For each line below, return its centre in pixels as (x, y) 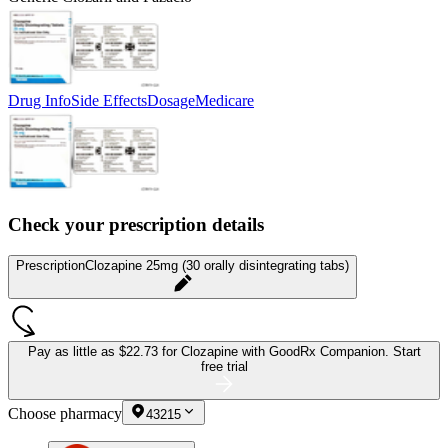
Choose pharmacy (65, 414)
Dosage (171, 100)
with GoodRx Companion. (317, 352)
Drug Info (39, 100)
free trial (224, 367)
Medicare (224, 100)
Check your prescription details (136, 225)
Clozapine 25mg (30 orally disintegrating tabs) (217, 266)
